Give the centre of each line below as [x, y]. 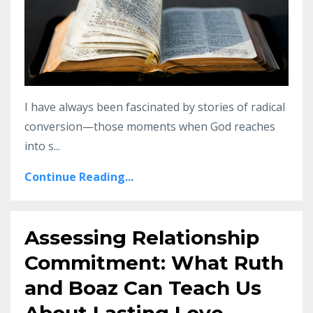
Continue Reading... [79, 177]
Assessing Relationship [142, 238]
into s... [42, 146]
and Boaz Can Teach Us [143, 288]
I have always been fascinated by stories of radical [155, 107]
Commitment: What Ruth [154, 263]
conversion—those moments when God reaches [150, 127]
